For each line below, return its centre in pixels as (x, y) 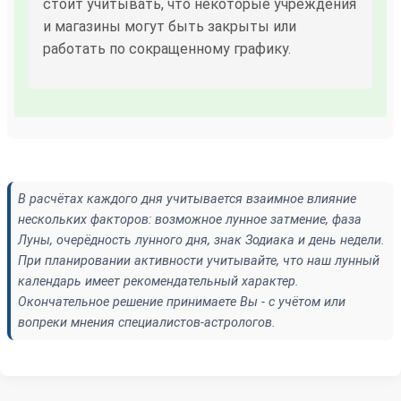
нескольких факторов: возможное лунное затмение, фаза (190, 219)
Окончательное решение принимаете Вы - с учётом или (182, 302)
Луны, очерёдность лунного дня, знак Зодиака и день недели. (201, 240)
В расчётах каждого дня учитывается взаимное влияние (187, 199)
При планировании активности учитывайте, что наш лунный (199, 260)
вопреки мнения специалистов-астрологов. (147, 322)
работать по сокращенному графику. (167, 48)
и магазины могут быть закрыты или (170, 26)
